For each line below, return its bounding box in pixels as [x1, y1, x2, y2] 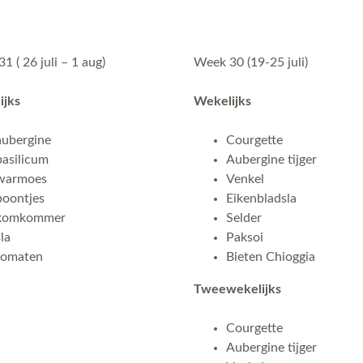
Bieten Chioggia [226, 250, 315, 263]
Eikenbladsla [226, 192, 297, 205]
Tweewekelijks [194, 283, 281, 296]
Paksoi [226, 231, 263, 244]
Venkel [226, 173, 264, 186]
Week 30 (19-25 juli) [194, 56, 308, 69]
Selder [226, 211, 262, 224]
